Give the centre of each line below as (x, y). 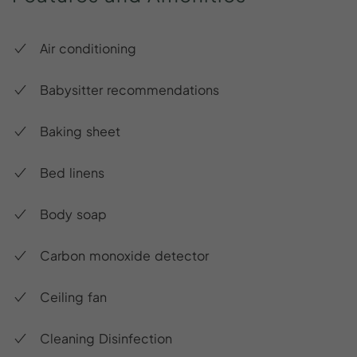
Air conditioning (88, 48)
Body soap (73, 214)
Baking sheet (80, 131)
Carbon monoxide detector (124, 255)
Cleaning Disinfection (106, 338)
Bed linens (72, 172)
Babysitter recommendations (129, 89)
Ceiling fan (73, 296)
